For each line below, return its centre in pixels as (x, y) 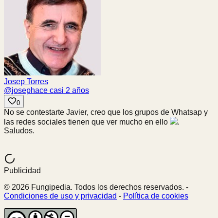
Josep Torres (26, 82)
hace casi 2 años (60, 91)
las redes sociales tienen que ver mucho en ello (87, 122)
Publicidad (22, 171)
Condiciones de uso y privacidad (60, 196)
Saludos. (19, 131)
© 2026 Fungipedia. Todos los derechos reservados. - (96, 187)
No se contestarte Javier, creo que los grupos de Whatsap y (106, 112)
